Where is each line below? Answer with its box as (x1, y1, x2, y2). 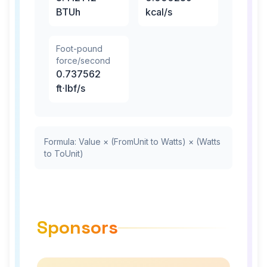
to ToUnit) (44, 148, 83, 159)
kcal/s (145, 6, 172, 18)
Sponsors (37, 216, 118, 239)
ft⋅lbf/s (56, 82, 85, 94)
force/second (56, 55, 110, 66)
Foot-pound (56, 44, 103, 54)
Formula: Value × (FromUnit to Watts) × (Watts (44, 136, 221, 147)
